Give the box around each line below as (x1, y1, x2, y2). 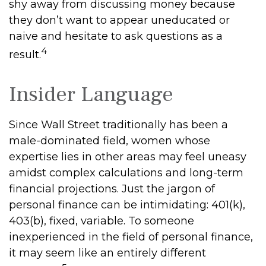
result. (9, 48, 41, 61)
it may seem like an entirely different (9, 246, 206, 259)
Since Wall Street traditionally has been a (9, 118, 228, 131)
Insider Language (9, 81, 173, 108)
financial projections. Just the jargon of (9, 182, 215, 195)
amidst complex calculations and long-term (9, 166, 243, 179)
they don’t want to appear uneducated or (9, 14, 230, 27)
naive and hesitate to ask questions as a (9, 30, 223, 43)
